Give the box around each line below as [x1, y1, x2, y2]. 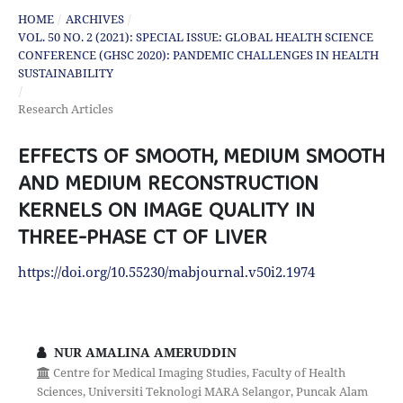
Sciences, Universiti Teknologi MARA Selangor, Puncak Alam [36, 382, 368, 399]
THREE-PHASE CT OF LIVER [17, 219, 267, 258]
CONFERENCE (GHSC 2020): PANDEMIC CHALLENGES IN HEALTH [17, 46, 379, 63]
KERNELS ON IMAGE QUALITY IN [17, 193, 315, 231]
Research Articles [17, 100, 113, 117]
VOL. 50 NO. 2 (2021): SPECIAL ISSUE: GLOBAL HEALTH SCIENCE [17, 28, 373, 45]
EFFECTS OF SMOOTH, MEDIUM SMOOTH [17, 139, 385, 177]
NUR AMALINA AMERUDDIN [49, 343, 237, 361]
